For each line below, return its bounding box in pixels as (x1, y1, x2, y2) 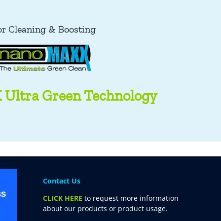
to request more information (82, 193, 179, 203)
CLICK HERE (43, 193, 83, 203)
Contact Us (43, 176, 81, 186)
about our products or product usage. (43, 204, 168, 214)
